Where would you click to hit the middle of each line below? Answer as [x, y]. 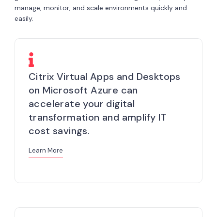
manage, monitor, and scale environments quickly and [101, 8]
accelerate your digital [82, 103]
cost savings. [59, 131]
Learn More [46, 151]
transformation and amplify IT [98, 117]
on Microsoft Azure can [83, 90]
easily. [24, 18]
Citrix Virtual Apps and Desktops [105, 76]
